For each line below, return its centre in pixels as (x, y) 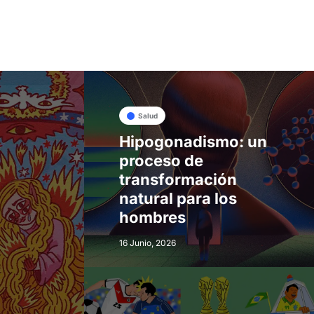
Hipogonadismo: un (193, 141)
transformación (178, 179)
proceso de (161, 160)
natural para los (178, 198)
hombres (152, 217)
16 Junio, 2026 (147, 243)
